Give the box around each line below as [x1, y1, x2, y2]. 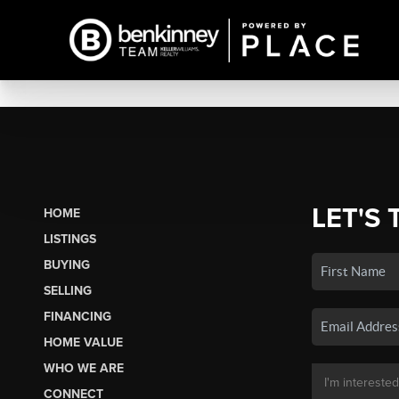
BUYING [43, 256, 90, 273]
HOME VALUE [43, 334, 123, 350]
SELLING [43, 282, 92, 298]
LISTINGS [43, 231, 96, 247]
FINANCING [43, 308, 111, 324]
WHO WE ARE [43, 360, 124, 376]
